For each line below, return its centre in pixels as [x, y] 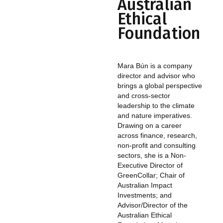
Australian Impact [145, 185]
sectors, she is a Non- [152, 156]
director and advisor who [156, 76]
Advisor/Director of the [153, 205]
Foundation [159, 34]
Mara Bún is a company [155, 66]
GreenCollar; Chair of [151, 175]
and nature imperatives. [155, 116]
